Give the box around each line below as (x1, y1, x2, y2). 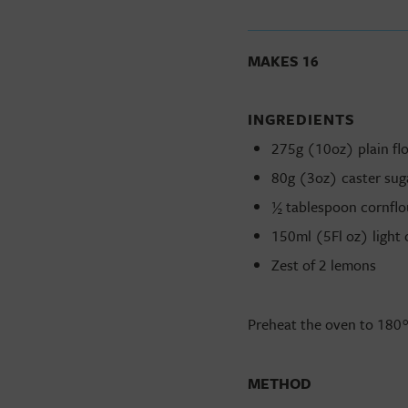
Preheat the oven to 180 (248, 313, 402, 335)
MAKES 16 (248, 50, 322, 72)
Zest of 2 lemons (270, 254, 376, 276)
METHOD (248, 372, 311, 394)
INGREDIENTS (248, 108, 355, 130)
